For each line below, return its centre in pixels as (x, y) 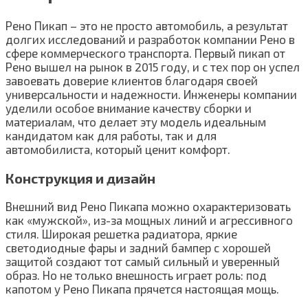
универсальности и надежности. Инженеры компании (151, 94)
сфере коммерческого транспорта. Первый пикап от (145, 53)
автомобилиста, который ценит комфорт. (118, 149)
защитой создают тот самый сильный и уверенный (143, 262)
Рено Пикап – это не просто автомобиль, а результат (147, 25)
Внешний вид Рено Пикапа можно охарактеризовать (148, 207)
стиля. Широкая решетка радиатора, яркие (121, 234)
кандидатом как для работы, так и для (111, 135)
